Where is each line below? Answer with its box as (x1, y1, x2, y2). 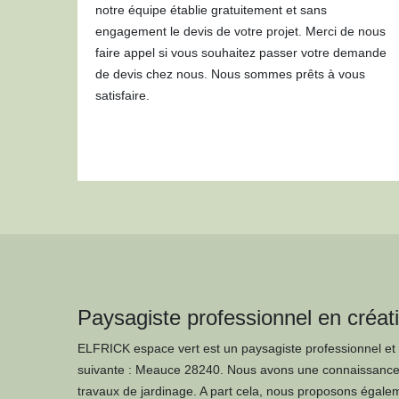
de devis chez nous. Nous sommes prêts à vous (95, 67, 365, 81)
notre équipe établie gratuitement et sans (95, 3, 327, 17)
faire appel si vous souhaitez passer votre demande (95, 45, 387, 60)
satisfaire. (95, 88, 150, 102)
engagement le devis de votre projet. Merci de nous (95, 24, 386, 38)
